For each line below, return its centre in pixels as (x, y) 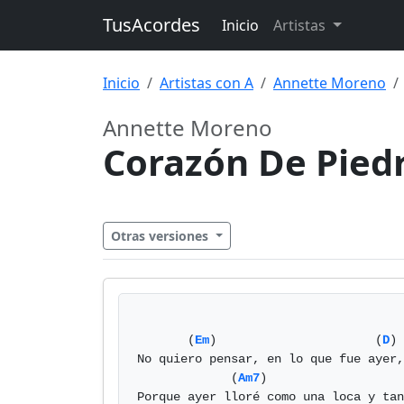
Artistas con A (207, 83)
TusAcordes (151, 25)
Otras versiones (161, 236)
